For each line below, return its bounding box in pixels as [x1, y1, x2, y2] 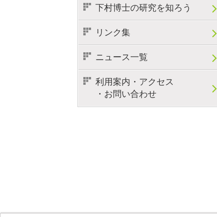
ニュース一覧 [95, 52, 148, 62]
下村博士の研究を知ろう [95, 3, 191, 13]
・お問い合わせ [95, 89, 156, 99]
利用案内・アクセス [95, 77, 174, 87]
